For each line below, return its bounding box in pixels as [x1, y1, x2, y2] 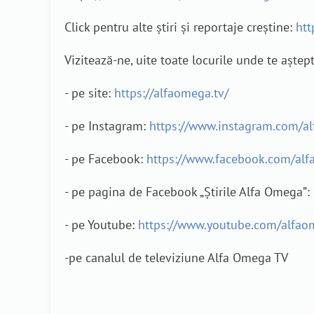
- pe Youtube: [64, 217, 138, 233]
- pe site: [64, 85, 114, 102]
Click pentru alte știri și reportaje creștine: [64, 19, 296, 36]
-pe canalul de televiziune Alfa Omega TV [64, 250, 288, 266]
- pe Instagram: [64, 118, 149, 135]
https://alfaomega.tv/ [114, 85, 228, 102]
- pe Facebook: [64, 151, 146, 168]
